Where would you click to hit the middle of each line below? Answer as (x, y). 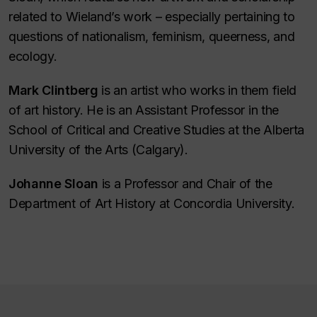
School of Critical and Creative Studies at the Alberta (156, 129)
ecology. (33, 56)
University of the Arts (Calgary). (98, 149)
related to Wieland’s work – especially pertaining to (152, 16)
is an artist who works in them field (197, 90)
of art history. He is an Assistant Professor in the (144, 110)
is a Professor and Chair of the (185, 183)
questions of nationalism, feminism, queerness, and (152, 36)
